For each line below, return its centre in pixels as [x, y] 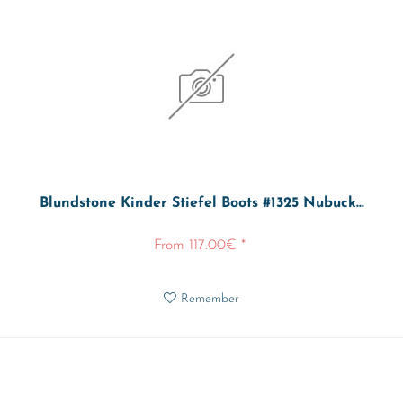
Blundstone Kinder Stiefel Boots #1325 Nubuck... [201, 204]
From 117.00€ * [199, 246]
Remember [210, 300]
